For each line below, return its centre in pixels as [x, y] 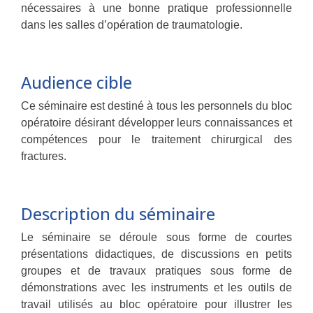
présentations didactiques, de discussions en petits [156, 254]
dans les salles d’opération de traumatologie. [132, 25]
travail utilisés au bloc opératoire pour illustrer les [156, 304]
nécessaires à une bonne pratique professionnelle [156, 8]
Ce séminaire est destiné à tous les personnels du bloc [156, 106]
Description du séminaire [118, 214]
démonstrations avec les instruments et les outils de [156, 287]
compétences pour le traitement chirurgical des [156, 139]
